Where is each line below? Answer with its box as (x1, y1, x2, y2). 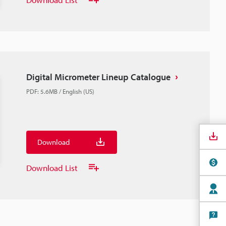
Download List (26, 162, 78, 173)
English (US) (63, 87, 94, 95)
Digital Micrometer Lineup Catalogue (26, 71, 171, 83)
